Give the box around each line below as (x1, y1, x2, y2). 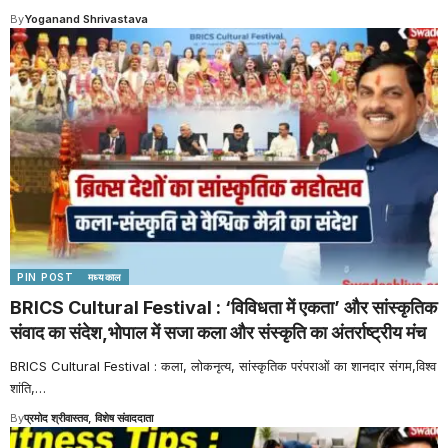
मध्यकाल (87, 270, 123, 283)
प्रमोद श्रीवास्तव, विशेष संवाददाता (24, 410, 153, 425)
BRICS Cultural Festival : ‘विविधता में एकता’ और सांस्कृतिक (10, 296, 437, 318)
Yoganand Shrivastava (24, 11, 148, 26)
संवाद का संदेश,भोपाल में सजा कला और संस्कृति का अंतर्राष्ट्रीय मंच (10, 321, 426, 343)
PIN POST (17, 270, 74, 283)
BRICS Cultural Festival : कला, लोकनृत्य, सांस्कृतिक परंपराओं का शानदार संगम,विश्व (10, 357, 436, 374)
